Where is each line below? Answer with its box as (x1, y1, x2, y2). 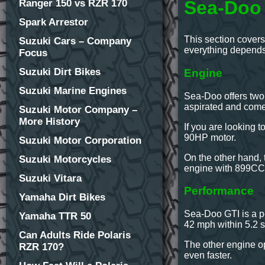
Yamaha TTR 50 (19, 211, 91, 222)
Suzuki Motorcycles (19, 154, 111, 165)
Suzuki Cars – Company (19, 35, 131, 47)
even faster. (184, 250, 232, 260)
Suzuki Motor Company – (19, 104, 137, 115)
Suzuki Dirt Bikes (19, 66, 101, 77)
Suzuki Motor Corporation (19, 135, 141, 146)
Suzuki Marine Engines (19, 85, 127, 96)
